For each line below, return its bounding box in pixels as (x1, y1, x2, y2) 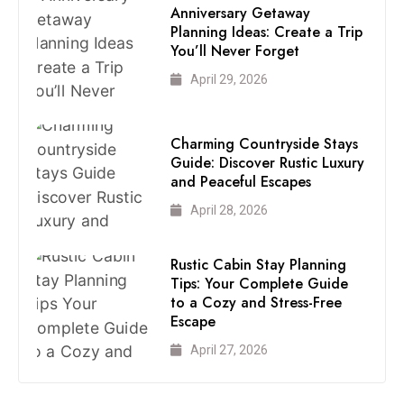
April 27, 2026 (190, 343, 269, 358)
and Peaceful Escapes (170, 170, 312, 192)
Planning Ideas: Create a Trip (170, 22, 363, 43)
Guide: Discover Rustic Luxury (170, 151, 365, 173)
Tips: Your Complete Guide (170, 273, 349, 295)
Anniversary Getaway (170, 3, 311, 24)
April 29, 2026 (190, 72, 269, 87)
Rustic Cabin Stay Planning (170, 254, 347, 276)
